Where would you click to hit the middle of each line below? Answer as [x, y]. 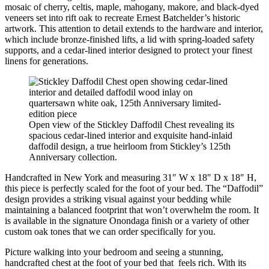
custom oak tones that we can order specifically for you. [110, 232]
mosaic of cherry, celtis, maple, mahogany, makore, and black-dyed [132, 7]
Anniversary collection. [73, 157]
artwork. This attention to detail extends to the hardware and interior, [134, 29]
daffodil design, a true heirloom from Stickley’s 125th [130, 147]
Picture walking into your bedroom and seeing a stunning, [114, 252]
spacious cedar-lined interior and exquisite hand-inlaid [131, 136]
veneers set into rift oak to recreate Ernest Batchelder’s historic [122, 18]
